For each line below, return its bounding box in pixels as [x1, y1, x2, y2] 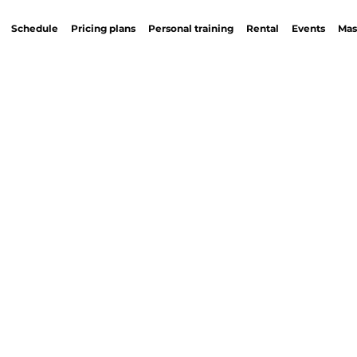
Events [292, 22, 326, 35]
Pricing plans [71, 22, 136, 35]
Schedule [11, 22, 59, 35]
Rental [246, 22, 280, 35]
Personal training [148, 22, 234, 35]
